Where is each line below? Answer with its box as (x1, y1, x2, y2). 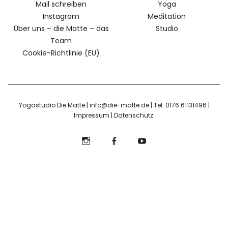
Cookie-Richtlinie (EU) (22, 47, 100, 58)
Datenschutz (113, 110, 153, 120)
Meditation (148, 11, 186, 21)
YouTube (128, 163, 161, 173)
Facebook (100, 163, 136, 173)
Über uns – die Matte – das (13, 23, 109, 34)
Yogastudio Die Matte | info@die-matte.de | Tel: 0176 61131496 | (18, 100, 210, 109)
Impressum (73, 110, 109, 120)
